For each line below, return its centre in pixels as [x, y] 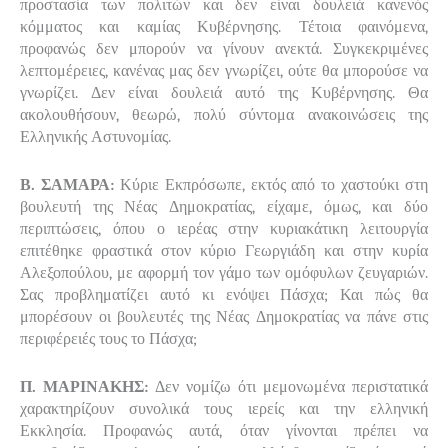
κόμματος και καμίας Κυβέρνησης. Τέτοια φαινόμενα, [224, 26]
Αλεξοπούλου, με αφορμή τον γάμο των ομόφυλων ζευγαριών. [224, 272]
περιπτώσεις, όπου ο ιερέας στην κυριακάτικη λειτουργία [224, 228]
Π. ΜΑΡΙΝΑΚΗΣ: [87, 386]
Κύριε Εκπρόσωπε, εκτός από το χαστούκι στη [273, 184]
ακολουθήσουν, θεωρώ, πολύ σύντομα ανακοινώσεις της [224, 114]
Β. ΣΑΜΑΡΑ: [70, 184]
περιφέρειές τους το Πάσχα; [108, 338]
